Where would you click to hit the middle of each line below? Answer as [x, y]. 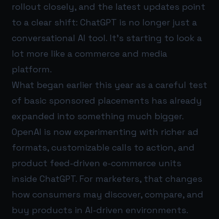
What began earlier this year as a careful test [109, 85]
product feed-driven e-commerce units [97, 163]
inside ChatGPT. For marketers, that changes [107, 179]
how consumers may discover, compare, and [108, 194]
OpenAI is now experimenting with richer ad [105, 132]
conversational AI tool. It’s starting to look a [107, 38]
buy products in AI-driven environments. [100, 210]
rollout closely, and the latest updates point [109, 7]
